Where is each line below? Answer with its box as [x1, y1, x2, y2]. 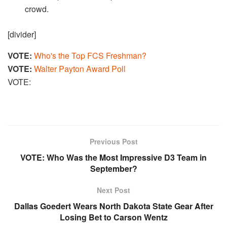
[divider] [8, 28, 36, 40]
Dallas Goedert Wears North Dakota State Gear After [14, 200, 213, 212]
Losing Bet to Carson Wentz [59, 211, 168, 223]
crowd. [25, 3, 49, 15]
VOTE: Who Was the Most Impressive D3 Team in [20, 151, 207, 163]
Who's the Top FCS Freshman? [34, 49, 146, 61]
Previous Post [89, 136, 138, 146]
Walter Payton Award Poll [34, 62, 126, 74]
